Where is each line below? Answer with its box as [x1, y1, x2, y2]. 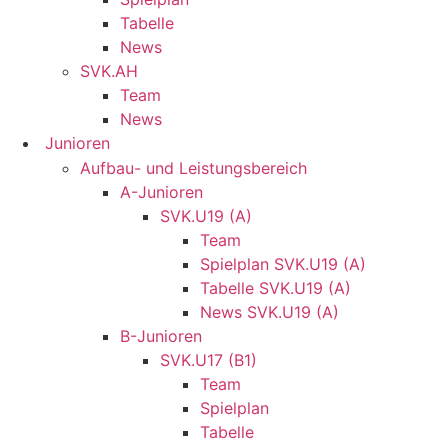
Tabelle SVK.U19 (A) [200, 278, 351, 298]
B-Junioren [120, 326, 202, 346]
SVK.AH [80, 61, 138, 81]
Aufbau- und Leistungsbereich [80, 158, 307, 178]
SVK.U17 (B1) [160, 350, 257, 370]
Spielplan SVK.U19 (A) [200, 254, 366, 274]
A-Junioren [120, 182, 203, 202]
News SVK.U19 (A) [200, 302, 339, 322]
